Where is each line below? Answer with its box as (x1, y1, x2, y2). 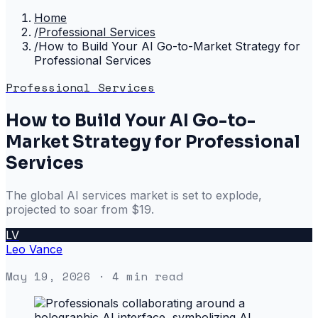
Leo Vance (6, 241, 62, 256)
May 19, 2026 (6, 267, 91, 285)
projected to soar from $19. (6, 202, 154, 216)
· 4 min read (91, 267, 183, 285)
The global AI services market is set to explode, (6, 187, 262, 202)
